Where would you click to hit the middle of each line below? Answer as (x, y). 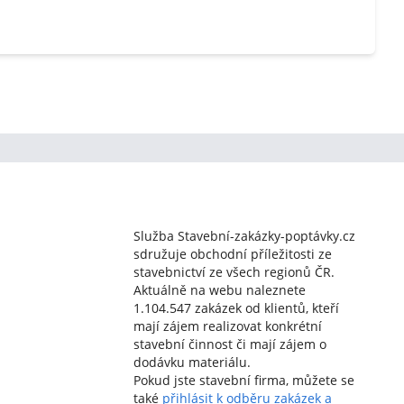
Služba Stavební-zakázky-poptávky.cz (244, 236)
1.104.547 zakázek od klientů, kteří (236, 308)
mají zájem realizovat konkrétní (227, 326)
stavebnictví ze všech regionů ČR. (234, 272)
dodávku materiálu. (192, 362)
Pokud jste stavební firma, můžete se (243, 380)
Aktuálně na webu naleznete (219, 290)
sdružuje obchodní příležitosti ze (232, 254)
